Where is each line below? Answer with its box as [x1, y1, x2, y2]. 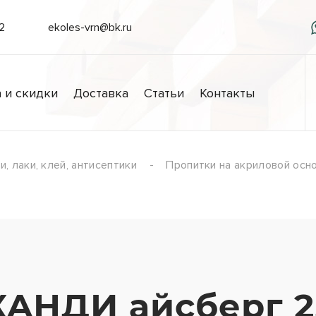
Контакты [200, 85, 255, 101]
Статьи [144, 85, 185, 101]
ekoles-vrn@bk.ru [47, 20, 132, 35]
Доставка [73, 85, 129, 101]
